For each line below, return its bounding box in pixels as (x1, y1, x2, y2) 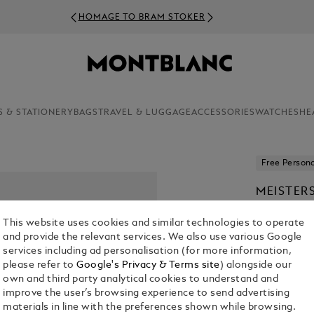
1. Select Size (256, 261, 312, 269)
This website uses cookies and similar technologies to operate (3, 219, 305, 228)
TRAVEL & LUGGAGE (97, 109, 191, 117)
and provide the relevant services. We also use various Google (3, 233, 302, 243)
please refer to (3, 261, 77, 271)
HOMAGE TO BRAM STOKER (78, 13, 205, 22)
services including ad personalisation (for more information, (3, 247, 292, 257)
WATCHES (254, 109, 299, 117)
